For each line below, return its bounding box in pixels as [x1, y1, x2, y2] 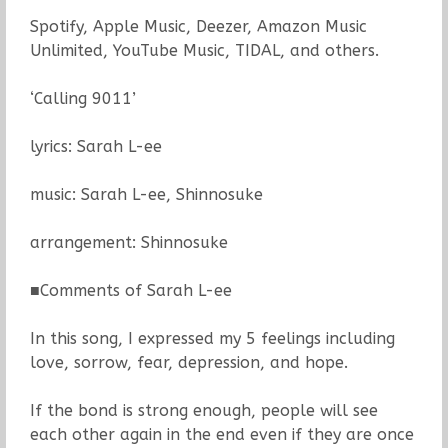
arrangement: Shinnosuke [29, 232, 228, 252]
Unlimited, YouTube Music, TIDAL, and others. [29, 40, 379, 60]
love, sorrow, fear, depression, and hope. [29, 352, 348, 372]
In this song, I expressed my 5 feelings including [29, 328, 395, 348]
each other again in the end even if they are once [29, 424, 414, 444]
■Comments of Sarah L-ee [29, 280, 232, 300]
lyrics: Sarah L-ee [29, 136, 162, 156]
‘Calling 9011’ [29, 88, 136, 108]
